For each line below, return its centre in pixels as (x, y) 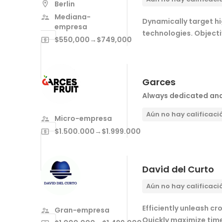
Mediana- (73, 17)
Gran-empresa (82, 210)
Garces (159, 82)
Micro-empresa (83, 118)
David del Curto (178, 169)
